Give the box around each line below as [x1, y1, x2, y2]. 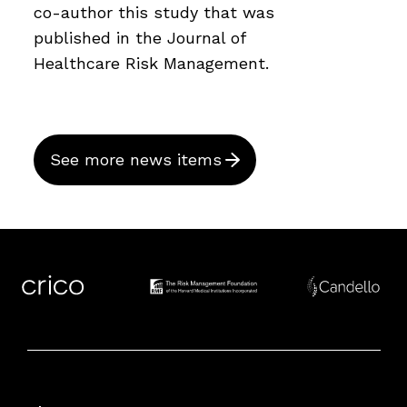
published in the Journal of [34, 28, 245, 48]
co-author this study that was [34, 3, 274, 23]
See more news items [50, 150, 222, 170]
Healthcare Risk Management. [34, 54, 269, 74]
